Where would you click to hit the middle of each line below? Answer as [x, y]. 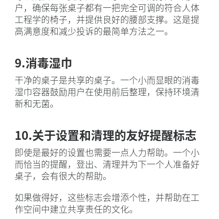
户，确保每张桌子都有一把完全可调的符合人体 [107, 8]
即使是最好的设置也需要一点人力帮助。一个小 [107, 152]
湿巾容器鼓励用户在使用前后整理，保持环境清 [107, 92]
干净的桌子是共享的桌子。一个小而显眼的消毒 [107, 80]
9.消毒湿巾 [44, 63]
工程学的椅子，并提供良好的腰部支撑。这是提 [107, 19]
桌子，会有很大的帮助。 [64, 176]
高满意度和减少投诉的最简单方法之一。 [94, 31]
